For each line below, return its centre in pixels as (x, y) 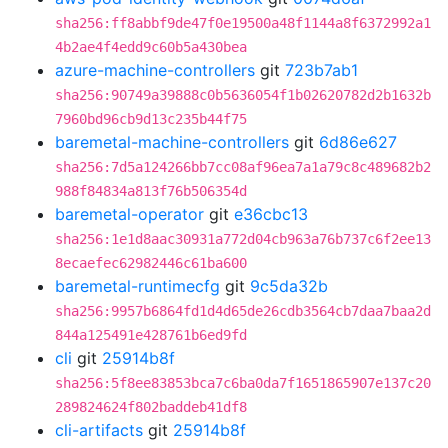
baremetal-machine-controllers (172, 142)
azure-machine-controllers (155, 70)
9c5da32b (289, 286)
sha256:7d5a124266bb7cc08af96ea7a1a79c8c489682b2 (243, 167)
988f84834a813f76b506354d (151, 191)
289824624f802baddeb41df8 (151, 407)
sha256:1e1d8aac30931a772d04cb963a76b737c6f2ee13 (243, 239)
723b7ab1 (321, 70)
